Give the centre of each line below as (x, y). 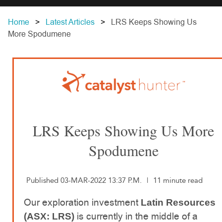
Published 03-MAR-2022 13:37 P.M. (84, 180)
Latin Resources (178, 202)
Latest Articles (70, 22)
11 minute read (178, 180)
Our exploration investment (82, 202)
